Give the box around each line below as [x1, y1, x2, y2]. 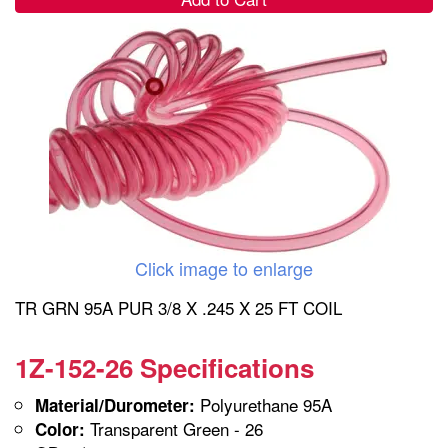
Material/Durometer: [35, 392, 195, 417]
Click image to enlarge [135, 254, 313, 281]
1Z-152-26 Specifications [15, 348, 314, 386]
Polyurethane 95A [195, 391, 332, 417]
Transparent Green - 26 [85, 415, 263, 441]
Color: [35, 416, 85, 441]
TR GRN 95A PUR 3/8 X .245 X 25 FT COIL [15, 294, 342, 320]
